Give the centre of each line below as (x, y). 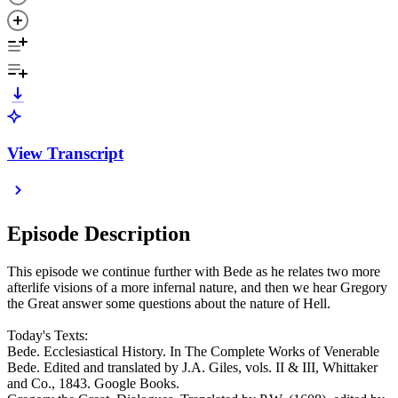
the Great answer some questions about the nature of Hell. (169, 304)
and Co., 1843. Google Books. (93, 384)
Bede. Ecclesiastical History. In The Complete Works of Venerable (193, 352)
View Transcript (65, 153)
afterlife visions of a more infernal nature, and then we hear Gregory (197, 288)
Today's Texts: (48, 336)
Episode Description (99, 234)
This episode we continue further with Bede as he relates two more (194, 272)
